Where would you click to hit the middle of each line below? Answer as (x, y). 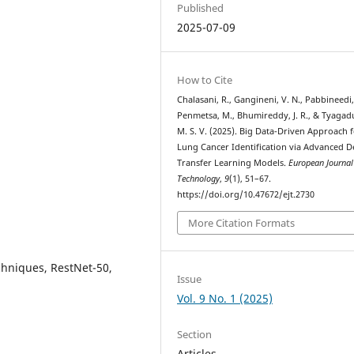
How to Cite (205, 80)
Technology (199, 179)
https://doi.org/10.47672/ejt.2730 (246, 194)
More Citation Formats (242, 222)
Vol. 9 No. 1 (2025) (225, 298)
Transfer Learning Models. (233, 163)
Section (195, 334)
